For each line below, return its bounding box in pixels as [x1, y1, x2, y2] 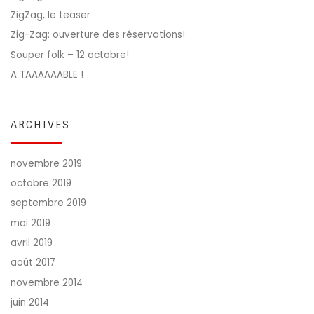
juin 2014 [11, 296, 49, 310]
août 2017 [11, 256, 55, 270]
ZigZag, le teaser [11, 8, 90, 22]
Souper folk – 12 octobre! [11, 48, 129, 62]
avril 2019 [11, 236, 53, 250]
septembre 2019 [11, 196, 86, 210]
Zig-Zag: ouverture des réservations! [11, 28, 185, 42]
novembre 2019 [11, 156, 82, 170]
